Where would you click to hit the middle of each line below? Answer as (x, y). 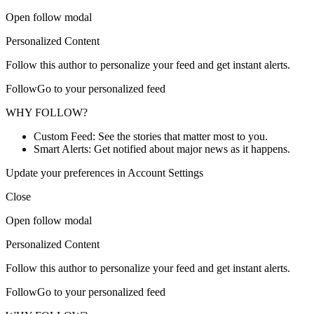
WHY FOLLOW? (47, 112)
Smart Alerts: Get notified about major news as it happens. (162, 149)
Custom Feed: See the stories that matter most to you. (151, 136)
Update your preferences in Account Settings (104, 173)
